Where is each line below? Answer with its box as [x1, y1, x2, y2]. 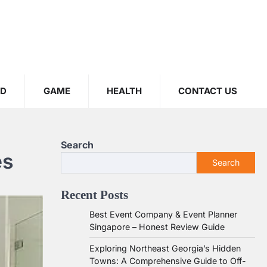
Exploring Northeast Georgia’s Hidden [89, 243, 241, 253]
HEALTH [106, 85, 142, 97]
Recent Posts [61, 188, 128, 201]
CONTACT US [178, 85, 237, 97]
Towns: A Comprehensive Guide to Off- [89, 256, 246, 266]
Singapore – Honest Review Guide [89, 222, 225, 232]
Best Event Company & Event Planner [89, 209, 237, 219]
